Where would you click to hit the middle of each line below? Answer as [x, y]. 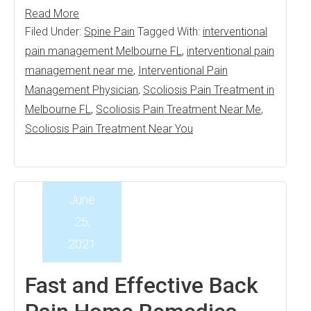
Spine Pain [109, 32]
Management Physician [82, 90]
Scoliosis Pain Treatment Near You [109, 129]
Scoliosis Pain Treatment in [209, 90]
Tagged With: [170, 32]
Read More [52, 14]
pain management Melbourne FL [103, 51]
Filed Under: [54, 32]
